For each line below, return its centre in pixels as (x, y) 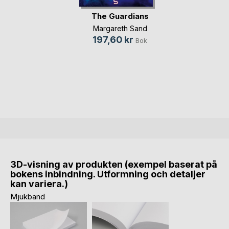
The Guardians (120, 16)
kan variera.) (39, 184)
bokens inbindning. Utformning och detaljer (108, 174)
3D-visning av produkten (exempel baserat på (114, 165)
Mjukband (28, 197)
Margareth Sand (120, 29)
